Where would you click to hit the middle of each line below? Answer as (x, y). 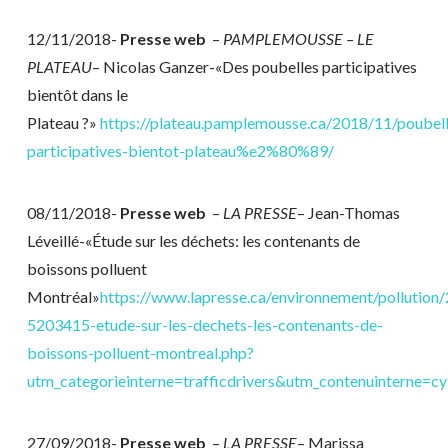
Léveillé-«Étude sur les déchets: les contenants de (193, 241)
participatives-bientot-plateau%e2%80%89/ (180, 150)
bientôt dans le (77, 94)
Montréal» (63, 297)
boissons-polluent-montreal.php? (140, 353)
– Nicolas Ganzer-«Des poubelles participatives (254, 66)
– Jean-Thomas (348, 213)
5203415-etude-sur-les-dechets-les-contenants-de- (204, 325)
